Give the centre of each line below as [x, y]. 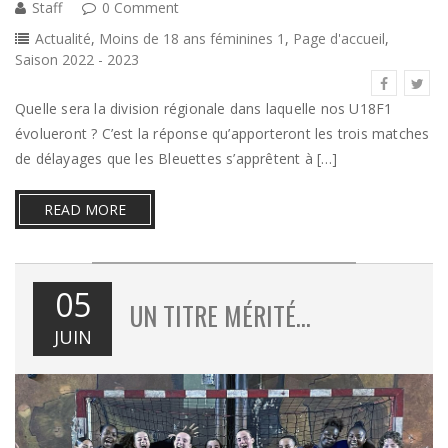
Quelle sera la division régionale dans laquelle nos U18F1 [204, 108]
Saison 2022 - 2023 [77, 59]
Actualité [63, 38]
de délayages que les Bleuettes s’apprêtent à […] [176, 158]
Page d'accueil [339, 38]
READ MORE [85, 209]
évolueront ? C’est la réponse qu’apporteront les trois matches [222, 133]
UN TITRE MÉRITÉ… [220, 315]
